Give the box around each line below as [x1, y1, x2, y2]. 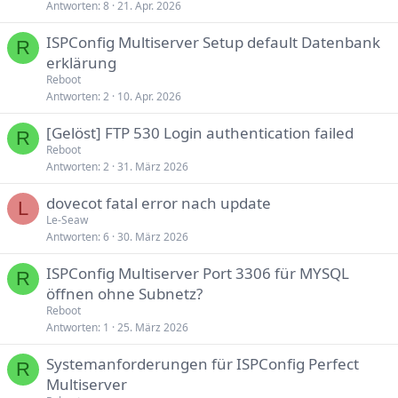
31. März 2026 [117, 159, 188, 174]
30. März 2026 [117, 229, 188, 244]
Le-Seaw [46, 212, 88, 227]
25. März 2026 [117, 320, 188, 335]
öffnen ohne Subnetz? [46, 283, 203, 304]
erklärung [46, 52, 116, 73]
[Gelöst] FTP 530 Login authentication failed [46, 123, 354, 143]
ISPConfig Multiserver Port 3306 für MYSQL [46, 263, 349, 283]
